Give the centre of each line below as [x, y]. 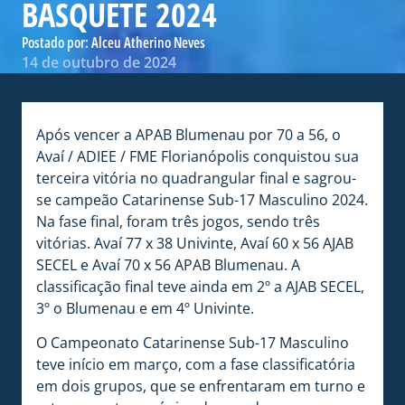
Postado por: [57, 42]
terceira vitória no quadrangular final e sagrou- [196, 178]
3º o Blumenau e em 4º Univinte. [145, 308]
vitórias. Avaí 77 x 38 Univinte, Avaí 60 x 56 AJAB [195, 243]
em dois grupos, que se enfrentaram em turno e [201, 386]
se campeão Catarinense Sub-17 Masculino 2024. [202, 199]
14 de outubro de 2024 [99, 62]
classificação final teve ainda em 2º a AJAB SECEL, [200, 286]
